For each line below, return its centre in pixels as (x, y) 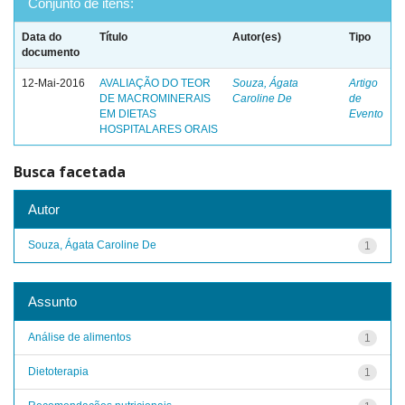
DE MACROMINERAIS (155, 99)
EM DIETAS (128, 114)
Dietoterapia (58, 371)
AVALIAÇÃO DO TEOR (155, 83)
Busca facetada (70, 172)
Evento (366, 114)
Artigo (363, 83)
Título (113, 37)
